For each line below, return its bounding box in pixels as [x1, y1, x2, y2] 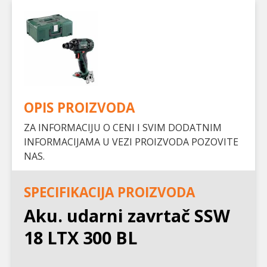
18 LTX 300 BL [24, 226, 137, 250]
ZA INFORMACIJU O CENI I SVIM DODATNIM [24, 120, 222, 134]
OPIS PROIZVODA [24, 98, 135, 117]
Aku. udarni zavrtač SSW [24, 204, 230, 228]
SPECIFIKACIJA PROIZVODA [24, 182, 195, 201]
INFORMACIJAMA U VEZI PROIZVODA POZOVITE [24, 135, 238, 148]
